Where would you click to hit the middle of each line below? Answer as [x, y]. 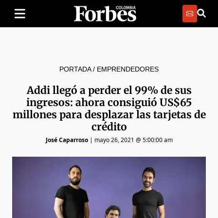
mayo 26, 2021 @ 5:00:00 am [133, 140]
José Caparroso [67, 140]
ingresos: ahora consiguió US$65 [109, 102]
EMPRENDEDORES [128, 69]
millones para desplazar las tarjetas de [109, 115]
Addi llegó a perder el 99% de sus [109, 90]
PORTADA [75, 69]
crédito [109, 127]
